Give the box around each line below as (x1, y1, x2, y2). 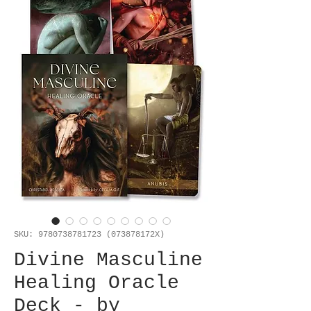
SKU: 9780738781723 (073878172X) (14, 230, 165, 240)
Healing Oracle (14, 272, 179, 294)
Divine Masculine (14, 249, 203, 271)
